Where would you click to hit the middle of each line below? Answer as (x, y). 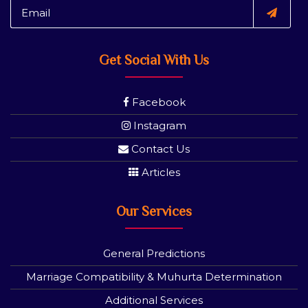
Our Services (154, 211)
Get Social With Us (154, 60)
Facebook (157, 102)
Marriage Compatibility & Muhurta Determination (154, 277)
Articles (159, 173)
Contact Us (159, 149)
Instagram (158, 126)
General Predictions (154, 254)
